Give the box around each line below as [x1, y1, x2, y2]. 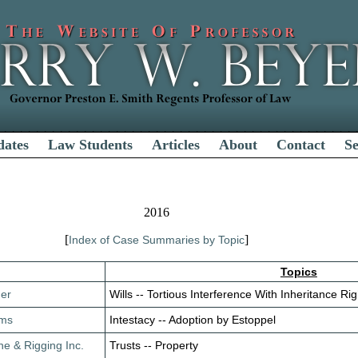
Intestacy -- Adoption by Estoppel [109, 313, 276, 326]
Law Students [48, 137, 133, 153]
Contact [276, 137, 326, 153]
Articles [152, 137, 201, 153]
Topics [280, 265, 317, 278]
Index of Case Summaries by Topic [69, 233, 245, 246]
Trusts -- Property [109, 339, 199, 352]
